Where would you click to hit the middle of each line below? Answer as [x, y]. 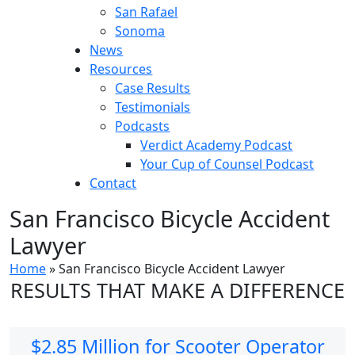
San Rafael [147, 11]
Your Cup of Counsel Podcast [227, 164]
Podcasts [143, 126]
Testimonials [153, 107]
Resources [121, 69]
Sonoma [140, 31]
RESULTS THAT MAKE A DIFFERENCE [177, 290]
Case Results [153, 88]
